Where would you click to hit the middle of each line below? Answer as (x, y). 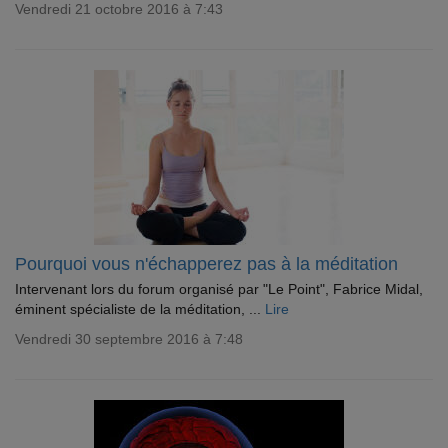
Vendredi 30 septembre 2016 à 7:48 (129, 339)
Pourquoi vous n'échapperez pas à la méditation (206, 264)
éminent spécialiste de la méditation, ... (140, 309)
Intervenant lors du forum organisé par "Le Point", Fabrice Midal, (219, 289)
